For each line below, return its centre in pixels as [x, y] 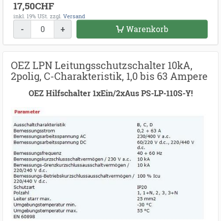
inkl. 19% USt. [31, 16]
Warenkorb [147, 29]
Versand [74, 16]
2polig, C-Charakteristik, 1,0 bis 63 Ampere [109, 76]
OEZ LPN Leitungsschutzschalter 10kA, [102, 65]
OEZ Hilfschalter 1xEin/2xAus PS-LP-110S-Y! [110, 93]
